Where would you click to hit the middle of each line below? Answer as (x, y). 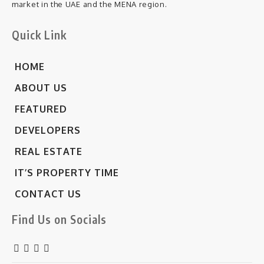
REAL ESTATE (49, 152)
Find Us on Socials (59, 220)
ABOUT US (41, 88)
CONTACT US (48, 194)
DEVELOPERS (48, 131)
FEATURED (41, 109)
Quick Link (39, 35)
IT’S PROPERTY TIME (67, 173)
